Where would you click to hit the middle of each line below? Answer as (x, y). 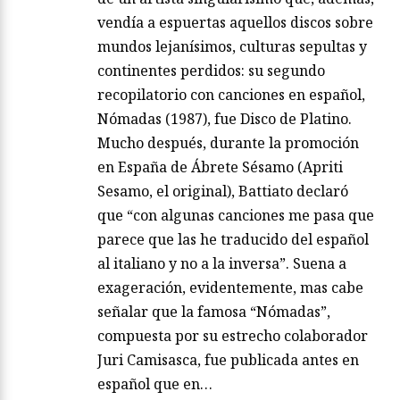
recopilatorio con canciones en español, (231, 95)
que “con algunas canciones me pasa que (236, 216)
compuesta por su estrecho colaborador (233, 336)
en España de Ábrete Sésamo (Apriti (220, 167)
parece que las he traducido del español (233, 240)
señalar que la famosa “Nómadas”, (214, 312)
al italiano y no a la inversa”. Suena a (222, 264)
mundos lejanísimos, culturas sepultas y (232, 47)
